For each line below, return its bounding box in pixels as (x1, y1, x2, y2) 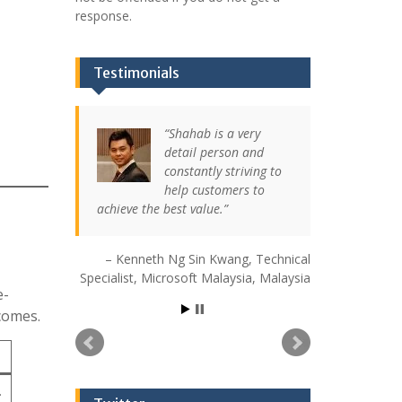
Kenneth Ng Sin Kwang (116, 250, 249, 267)
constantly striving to (163, 162, 282, 179)
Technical (256, 250, 310, 267)
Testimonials (92, 64, 179, 82)
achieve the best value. (96, 200, 223, 217)
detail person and (163, 144, 264, 161)
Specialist (80, 269, 134, 286)
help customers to (163, 181, 265, 198)
